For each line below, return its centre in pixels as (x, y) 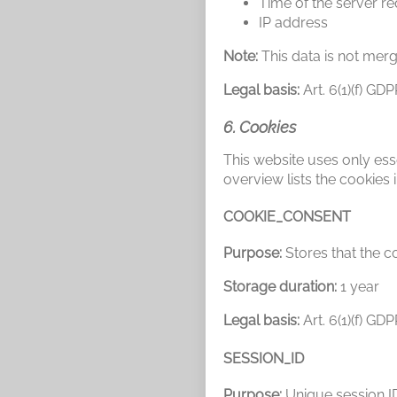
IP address (293, 22)
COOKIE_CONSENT (287, 217)
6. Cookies (260, 127)
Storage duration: (280, 287)
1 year (358, 287)
